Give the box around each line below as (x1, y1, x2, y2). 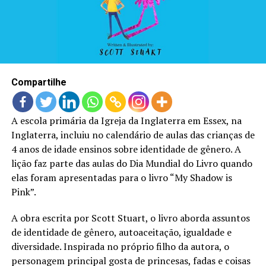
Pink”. (11, 185, 36, 199)
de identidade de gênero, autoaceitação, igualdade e (11, 226, 232, 239)
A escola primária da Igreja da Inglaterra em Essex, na (11, 114, 242, 128)
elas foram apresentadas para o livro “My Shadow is (11, 171, 232, 185)
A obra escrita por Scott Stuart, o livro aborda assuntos (11, 211, 250, 225)
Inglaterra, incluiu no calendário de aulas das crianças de (11, 128, 255, 142)
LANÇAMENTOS (14, 5, 75, 14)
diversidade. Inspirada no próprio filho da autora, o (11, 240, 229, 254)
